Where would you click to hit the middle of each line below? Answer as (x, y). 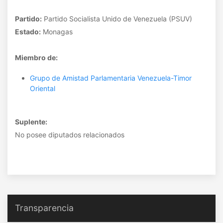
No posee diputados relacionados (70, 135)
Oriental (43, 88)
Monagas (57, 32)
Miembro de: (36, 57)
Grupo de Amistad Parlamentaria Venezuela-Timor (111, 78)
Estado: (28, 32)
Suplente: (31, 122)
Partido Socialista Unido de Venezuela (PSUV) (117, 19)
